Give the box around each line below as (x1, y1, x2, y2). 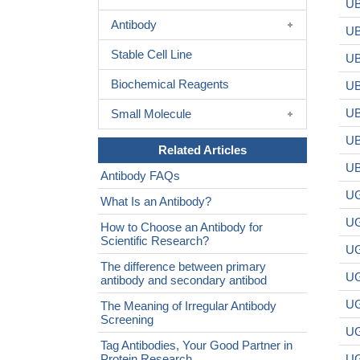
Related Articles (158, 143, 247, 157)
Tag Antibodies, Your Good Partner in (100, 338, 292, 352)
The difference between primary (100, 260, 266, 273)
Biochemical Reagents (111, 77, 229, 91)
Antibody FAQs (100, 169, 180, 182)
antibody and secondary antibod (100, 273, 267, 287)
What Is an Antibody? (100, 194, 211, 208)
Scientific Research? (100, 234, 209, 247)
